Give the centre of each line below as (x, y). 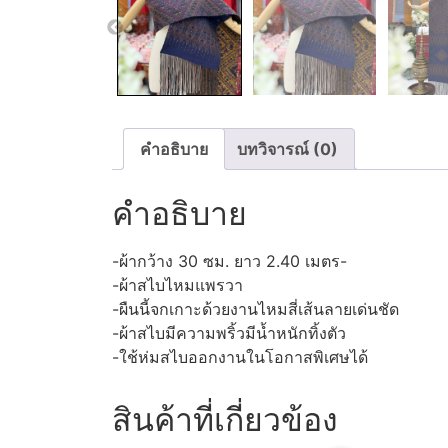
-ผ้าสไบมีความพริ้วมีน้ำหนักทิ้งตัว (229, 333)
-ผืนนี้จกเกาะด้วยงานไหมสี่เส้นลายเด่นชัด (255, 309)
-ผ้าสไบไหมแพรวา (177, 285)
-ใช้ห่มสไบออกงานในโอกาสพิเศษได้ (240, 357)
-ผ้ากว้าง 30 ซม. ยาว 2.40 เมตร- (229, 261)
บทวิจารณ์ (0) (287, 148)
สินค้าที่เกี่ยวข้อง (225, 420)
